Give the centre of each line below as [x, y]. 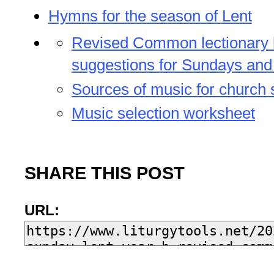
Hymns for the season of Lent [150, 16]
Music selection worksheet [163, 113]
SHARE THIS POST [105, 173]
